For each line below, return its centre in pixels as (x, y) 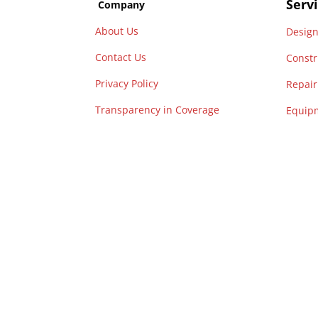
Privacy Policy (127, 84)
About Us (117, 31)
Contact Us (121, 57)
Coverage (198, 110)
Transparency (130, 110)
